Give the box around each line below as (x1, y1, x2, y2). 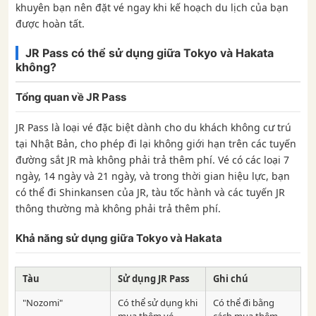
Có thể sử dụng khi (118, 296, 197, 309)
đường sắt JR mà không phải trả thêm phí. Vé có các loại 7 (16, 152, 289, 166)
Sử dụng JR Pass (118, 272, 189, 285)
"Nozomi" (23, 296, 63, 309)
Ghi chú (213, 272, 248, 285)
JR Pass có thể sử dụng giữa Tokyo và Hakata (25, 45, 274, 60)
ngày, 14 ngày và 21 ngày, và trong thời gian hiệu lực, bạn (16, 169, 290, 183)
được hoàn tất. (16, 16, 85, 30)
